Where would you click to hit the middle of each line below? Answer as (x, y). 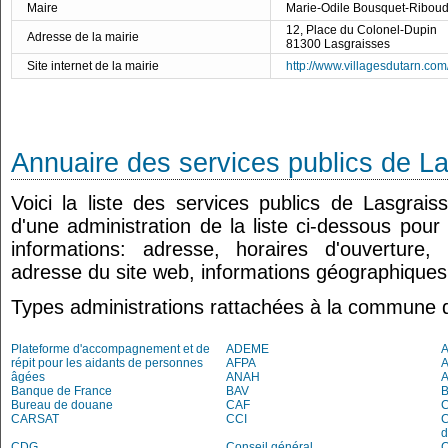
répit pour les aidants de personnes (107, 363)
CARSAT (35, 419)
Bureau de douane (62, 405)
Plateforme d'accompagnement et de (110, 349)
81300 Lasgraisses (338, 44)
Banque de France (61, 391)
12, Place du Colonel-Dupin (361, 30)
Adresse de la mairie (83, 37)
